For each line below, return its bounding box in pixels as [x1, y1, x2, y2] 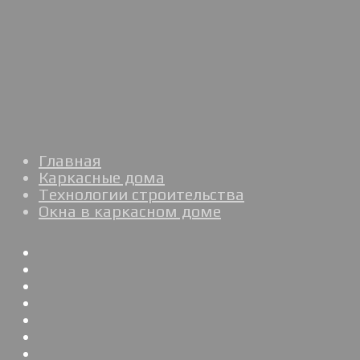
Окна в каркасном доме [39, 202, 221, 220]
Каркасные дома [39, 168, 165, 186]
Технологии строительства [39, 185, 244, 203]
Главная [39, 151, 101, 170]
